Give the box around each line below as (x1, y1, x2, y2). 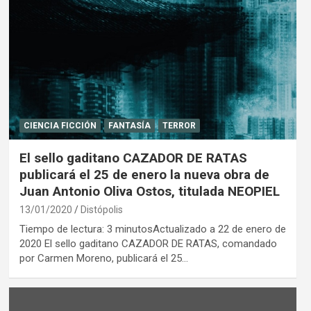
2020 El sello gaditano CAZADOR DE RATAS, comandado (19, 237, 277, 250)
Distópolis (80, 203, 123, 215)
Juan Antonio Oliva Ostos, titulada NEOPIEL (19, 183, 280, 199)
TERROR (162, 120, 196, 131)
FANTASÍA (108, 120, 151, 131)
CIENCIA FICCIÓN (23, 120, 96, 131)
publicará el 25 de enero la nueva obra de (19, 166, 269, 183)
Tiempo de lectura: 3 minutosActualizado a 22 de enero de (19, 222, 286, 235)
